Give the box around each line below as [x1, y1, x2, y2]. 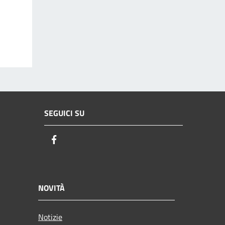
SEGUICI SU [44, 107, 84, 120]
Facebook [60, 133, 96, 147]
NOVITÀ [38, 181, 65, 194]
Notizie [38, 210, 62, 223]
